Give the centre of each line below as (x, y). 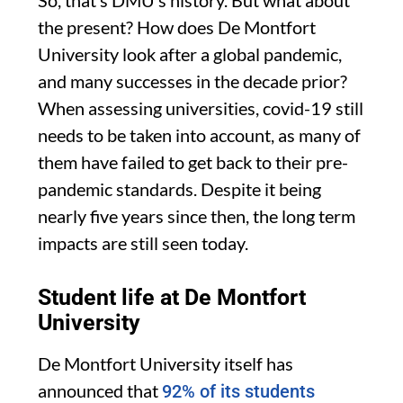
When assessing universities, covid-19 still (201, 107)
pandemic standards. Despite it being (179, 188)
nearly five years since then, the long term (197, 215)
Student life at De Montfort (172, 297)
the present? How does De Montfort (177, 27)
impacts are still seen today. (143, 242)
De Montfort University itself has (166, 363)
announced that (100, 390)
